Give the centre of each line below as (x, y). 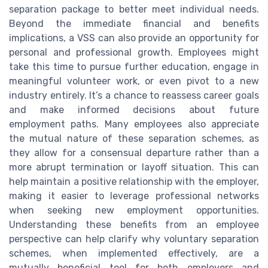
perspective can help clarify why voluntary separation (134, 239)
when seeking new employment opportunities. (134, 211)
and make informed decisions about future (134, 110)
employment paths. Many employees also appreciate (134, 124)
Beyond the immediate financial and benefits (134, 24)
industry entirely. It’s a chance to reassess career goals (134, 96)
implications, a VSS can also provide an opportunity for (134, 38)
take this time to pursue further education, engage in (134, 67)
